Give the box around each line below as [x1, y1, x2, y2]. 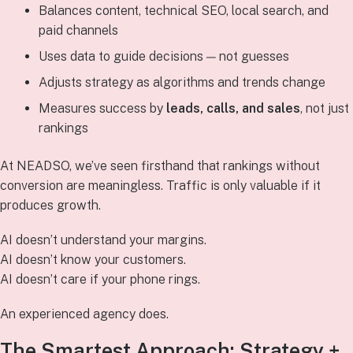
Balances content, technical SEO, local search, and [38, 3, 329, 19]
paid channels [38, 23, 118, 39]
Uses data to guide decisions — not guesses [38, 49, 289, 65]
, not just [299, 101, 349, 117]
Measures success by [38, 101, 166, 117]
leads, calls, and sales [165, 101, 300, 117]
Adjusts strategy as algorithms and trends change [38, 75, 325, 91]
